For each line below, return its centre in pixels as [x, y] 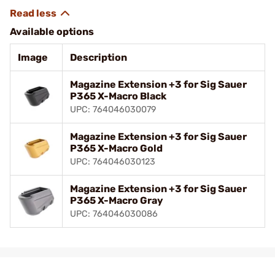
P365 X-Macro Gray [117, 200]
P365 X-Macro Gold [116, 148]
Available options [52, 31]
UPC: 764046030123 [113, 161]
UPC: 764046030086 [114, 214]
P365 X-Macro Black [118, 96]
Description [99, 57]
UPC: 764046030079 [113, 109]
